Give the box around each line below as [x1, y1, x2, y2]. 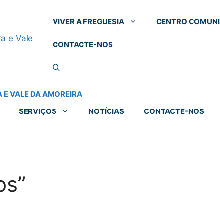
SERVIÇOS [19, 107, 56, 116]
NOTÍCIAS [88, 107, 124, 116]
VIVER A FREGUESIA [53, 17, 125, 26]
